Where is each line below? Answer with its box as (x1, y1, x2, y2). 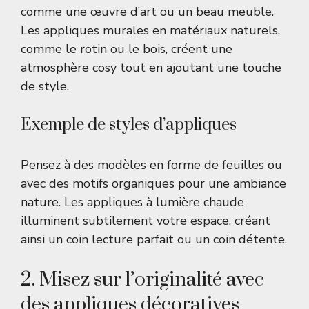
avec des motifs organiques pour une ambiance (21, 175, 286, 192)
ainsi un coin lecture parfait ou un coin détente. (21, 231, 287, 248)
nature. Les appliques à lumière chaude (21, 194, 244, 211)
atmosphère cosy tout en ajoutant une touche (21, 59, 281, 77)
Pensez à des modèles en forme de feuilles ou (21, 157, 282, 174)
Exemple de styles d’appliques (21, 114, 237, 136)
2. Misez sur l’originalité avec (21, 268, 264, 292)
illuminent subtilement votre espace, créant (21, 212, 270, 230)
